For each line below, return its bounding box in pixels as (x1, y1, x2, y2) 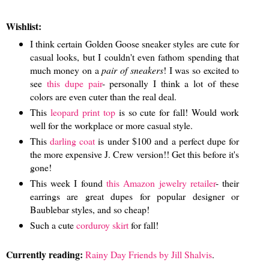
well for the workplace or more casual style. (29, 119, 193, 132)
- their (216, 177, 240, 190)
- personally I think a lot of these (101, 77, 240, 90)
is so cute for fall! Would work (115, 106, 240, 119)
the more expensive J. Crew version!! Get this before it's (29, 148, 240, 161)
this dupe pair (47, 77, 102, 90)
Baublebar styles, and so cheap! (29, 203, 150, 216)
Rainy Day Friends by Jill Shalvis (85, 247, 212, 261)
